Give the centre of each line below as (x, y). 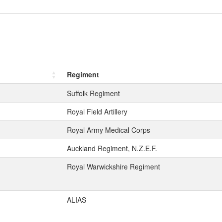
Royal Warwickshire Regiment (113, 166)
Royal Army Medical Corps (109, 130)
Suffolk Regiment (93, 93)
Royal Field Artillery (97, 111)
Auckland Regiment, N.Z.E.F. (112, 148)
